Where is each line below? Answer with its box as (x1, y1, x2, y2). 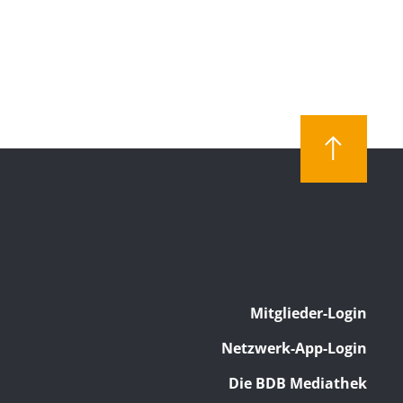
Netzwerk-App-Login (221, 338, 367, 359)
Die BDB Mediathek (228, 373, 367, 394)
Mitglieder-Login (250, 303, 367, 324)
